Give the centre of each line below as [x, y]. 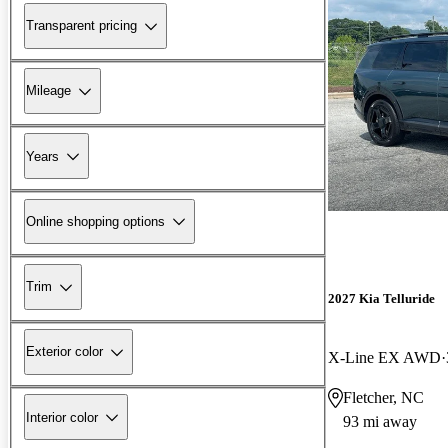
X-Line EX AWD [384, 357]
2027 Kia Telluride [381, 298]
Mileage [48, 91]
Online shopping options [95, 221]
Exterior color [64, 352]
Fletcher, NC [383, 397]
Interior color [62, 417]
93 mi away [380, 421]
